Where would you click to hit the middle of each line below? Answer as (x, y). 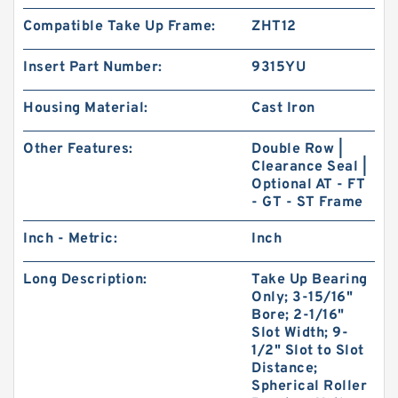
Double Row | (298, 149)
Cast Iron (283, 108)
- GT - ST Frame (307, 203)
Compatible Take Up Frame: (119, 27)
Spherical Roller (310, 386)
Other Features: (78, 149)
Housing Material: (86, 108)
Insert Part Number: (93, 68)
